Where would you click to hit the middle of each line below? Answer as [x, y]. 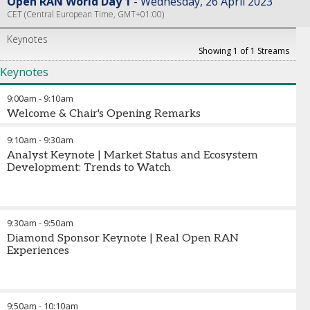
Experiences [38, 251]
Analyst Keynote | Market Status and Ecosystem [133, 155]
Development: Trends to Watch [89, 168]
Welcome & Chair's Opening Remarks [104, 114]
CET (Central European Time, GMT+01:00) [85, 14]
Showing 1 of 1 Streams [244, 51]
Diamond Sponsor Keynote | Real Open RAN [123, 238]
